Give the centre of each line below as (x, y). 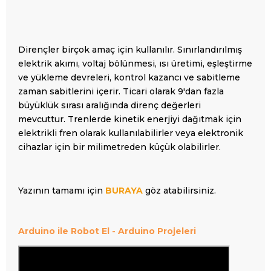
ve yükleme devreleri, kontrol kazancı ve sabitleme (129, 77)
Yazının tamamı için (62, 190)
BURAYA (124, 190)
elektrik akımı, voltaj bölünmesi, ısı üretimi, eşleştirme (135, 63)
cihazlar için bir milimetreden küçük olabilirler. (119, 147)
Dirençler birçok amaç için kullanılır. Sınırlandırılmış (130, 49)
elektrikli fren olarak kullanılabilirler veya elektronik (131, 133)
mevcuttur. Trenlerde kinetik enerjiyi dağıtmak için (130, 119)
